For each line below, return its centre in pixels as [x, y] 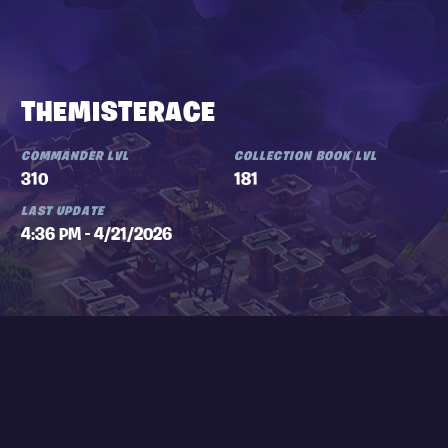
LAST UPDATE [62, 211]
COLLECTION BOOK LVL [306, 157]
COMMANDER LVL [74, 157]
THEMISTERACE [118, 114]
